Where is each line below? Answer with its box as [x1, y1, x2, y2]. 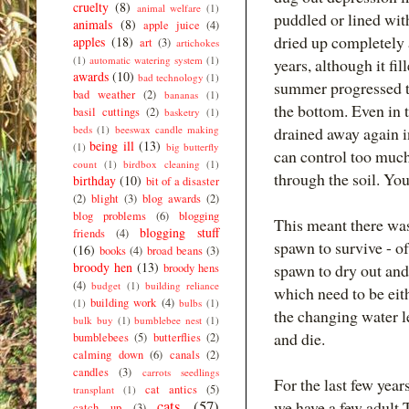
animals [73, 15, 112, 33]
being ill [89, 136, 134, 154]
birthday [73, 171, 116, 189]
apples [73, 32, 105, 50]
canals [169, 346, 200, 362]
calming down [73, 346, 143, 362]
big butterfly [165, 139, 220, 153]
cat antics [145, 381, 197, 397]
